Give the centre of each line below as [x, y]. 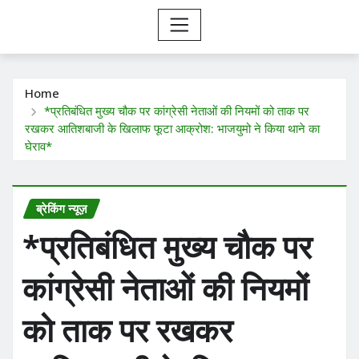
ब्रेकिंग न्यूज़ [62, 208]
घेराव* [38, 145]
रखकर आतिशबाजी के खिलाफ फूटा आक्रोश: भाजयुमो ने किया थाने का [172, 128]
